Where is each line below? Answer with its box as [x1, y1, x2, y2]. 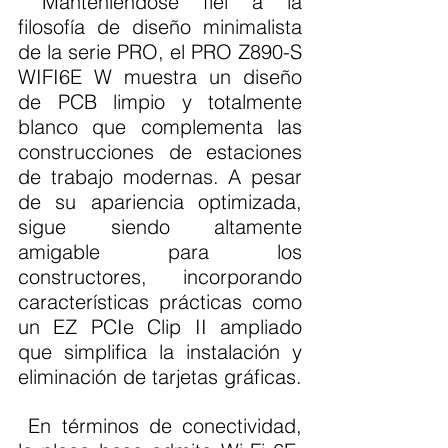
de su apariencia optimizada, [18, 189, 302, 215]
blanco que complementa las [18, 114, 302, 140]
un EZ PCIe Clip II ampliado [18, 314, 302, 340]
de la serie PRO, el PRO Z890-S [18, 39, 302, 65]
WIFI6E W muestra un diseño [18, 64, 302, 90]
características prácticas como [18, 289, 302, 315]
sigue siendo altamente [18, 214, 302, 240]
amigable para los [18, 239, 302, 265]
